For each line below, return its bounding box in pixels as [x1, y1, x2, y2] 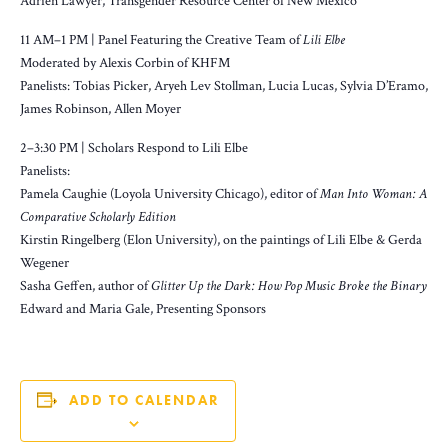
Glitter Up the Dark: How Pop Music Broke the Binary [151, 276, 427, 295]
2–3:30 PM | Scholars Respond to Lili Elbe [20, 138, 248, 157]
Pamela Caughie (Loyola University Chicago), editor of [20, 184, 320, 203]
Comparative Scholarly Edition [20, 207, 176, 226]
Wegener [20, 253, 69, 272]
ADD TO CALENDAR [68, 391, 220, 409]
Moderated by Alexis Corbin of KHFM [20, 53, 230, 72]
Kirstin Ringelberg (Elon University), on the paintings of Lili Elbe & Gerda [20, 230, 422, 249]
